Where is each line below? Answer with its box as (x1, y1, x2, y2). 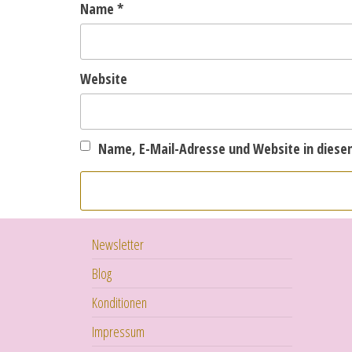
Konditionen (92, 293, 147, 313)
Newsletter (92, 235, 144, 255)
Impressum (92, 322, 145, 342)
